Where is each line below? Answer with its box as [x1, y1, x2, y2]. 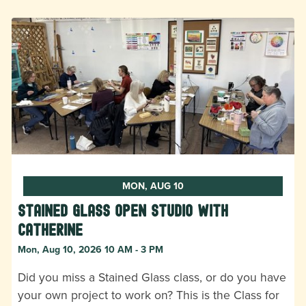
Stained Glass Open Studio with [18, 201, 228, 220]
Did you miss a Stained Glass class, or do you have [18, 268, 286, 286]
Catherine [18, 221, 83, 239]
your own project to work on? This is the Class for [18, 286, 279, 303]
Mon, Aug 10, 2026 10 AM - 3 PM [18, 242, 163, 256]
